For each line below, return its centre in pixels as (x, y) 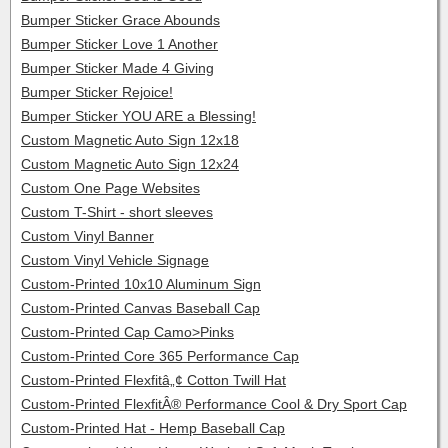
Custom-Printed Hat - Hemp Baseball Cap (153, 428)
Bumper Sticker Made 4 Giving (117, 68)
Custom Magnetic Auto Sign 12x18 (130, 140)
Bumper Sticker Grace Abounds (120, 20)
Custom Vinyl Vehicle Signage (115, 260)
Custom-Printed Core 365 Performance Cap (160, 356)
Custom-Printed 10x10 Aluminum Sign (141, 284)
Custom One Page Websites (110, 188)
